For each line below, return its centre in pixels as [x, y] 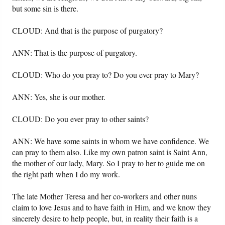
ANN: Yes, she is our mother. [59, 97]
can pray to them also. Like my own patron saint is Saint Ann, [110, 152]
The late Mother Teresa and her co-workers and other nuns [105, 196]
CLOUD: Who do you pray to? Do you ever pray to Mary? [106, 75]
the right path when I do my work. [66, 174]
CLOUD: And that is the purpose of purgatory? [88, 31]
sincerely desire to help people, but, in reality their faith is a [105, 218]
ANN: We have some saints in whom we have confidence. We [111, 141]
